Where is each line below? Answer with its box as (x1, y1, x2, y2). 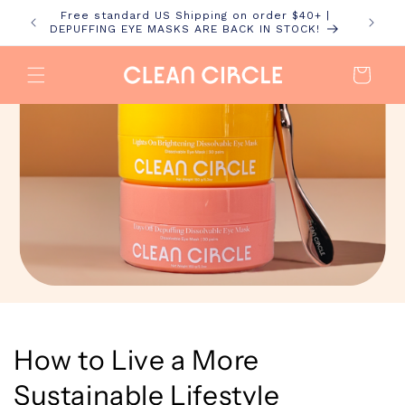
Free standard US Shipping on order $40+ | (61, 9, 330, 22)
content (23, 17, 84, 37)
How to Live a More (14, 344, 259, 377)
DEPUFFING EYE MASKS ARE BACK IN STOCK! (50, 23, 320, 35)
